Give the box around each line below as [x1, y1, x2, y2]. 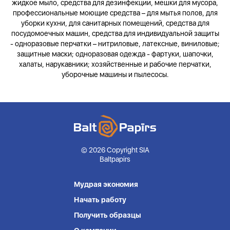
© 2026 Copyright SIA [81, 146, 149, 155]
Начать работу [74, 196, 126, 204]
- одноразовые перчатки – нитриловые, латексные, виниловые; [10, 40, 220, 48]
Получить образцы [74, 211, 141, 220]
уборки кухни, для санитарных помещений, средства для [21, 19, 209, 27]
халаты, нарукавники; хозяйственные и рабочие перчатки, [18, 60, 212, 68]
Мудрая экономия [74, 180, 138, 189]
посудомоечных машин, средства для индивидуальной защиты [11, 29, 219, 37]
